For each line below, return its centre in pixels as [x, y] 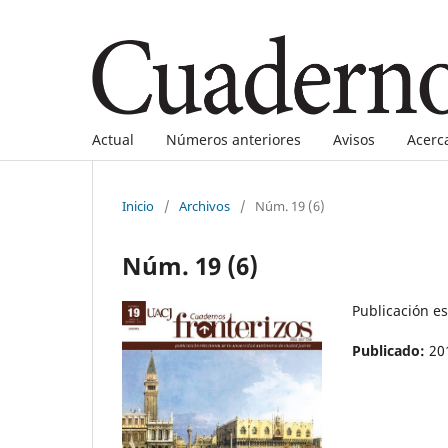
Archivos [204, 205]
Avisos [354, 139]
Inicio [138, 205]
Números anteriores [233, 139]
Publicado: [390, 350]
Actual [113, 139]
